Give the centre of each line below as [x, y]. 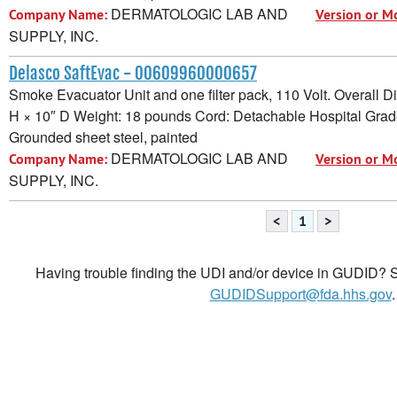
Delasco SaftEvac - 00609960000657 [133, 73]
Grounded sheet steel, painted [103, 136]
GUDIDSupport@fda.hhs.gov [300, 293]
